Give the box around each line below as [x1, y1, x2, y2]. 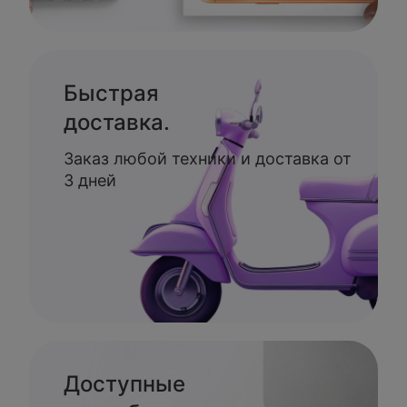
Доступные [64, 371, 185, 397]
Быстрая [64, 80, 159, 106]
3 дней [64, 171, 116, 190]
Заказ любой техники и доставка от [64, 149, 352, 168]
